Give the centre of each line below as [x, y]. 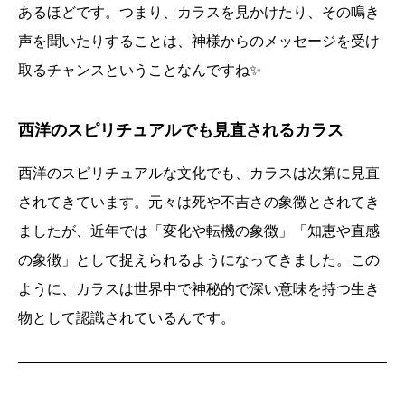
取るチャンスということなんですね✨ [140, 71]
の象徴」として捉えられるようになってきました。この [199, 260]
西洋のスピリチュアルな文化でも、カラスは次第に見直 [199, 174]
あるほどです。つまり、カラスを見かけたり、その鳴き [199, 13]
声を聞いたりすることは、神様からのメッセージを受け [199, 42]
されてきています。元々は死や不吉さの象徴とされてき [199, 202]
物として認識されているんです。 [127, 318]
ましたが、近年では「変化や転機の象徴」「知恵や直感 [199, 231]
